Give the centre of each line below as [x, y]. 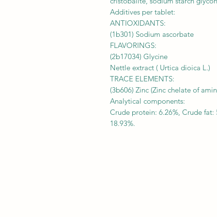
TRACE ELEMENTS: [142, 78]
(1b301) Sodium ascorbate [152, 34]
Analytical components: [147, 101]
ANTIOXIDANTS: [138, 23]
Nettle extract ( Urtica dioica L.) [160, 67]
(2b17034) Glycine [139, 56]
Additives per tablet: [143, 12]
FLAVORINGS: [133, 45]
